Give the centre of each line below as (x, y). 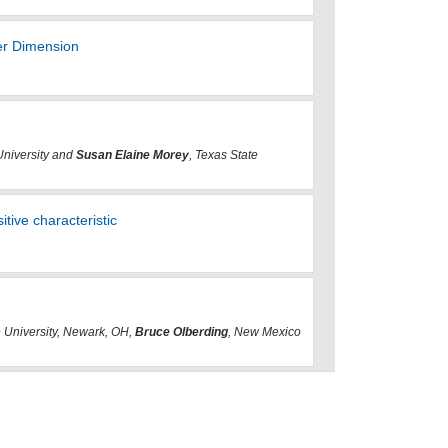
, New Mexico (264, 331)
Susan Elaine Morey (132, 154)
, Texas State (223, 154)
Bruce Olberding (181, 331)
